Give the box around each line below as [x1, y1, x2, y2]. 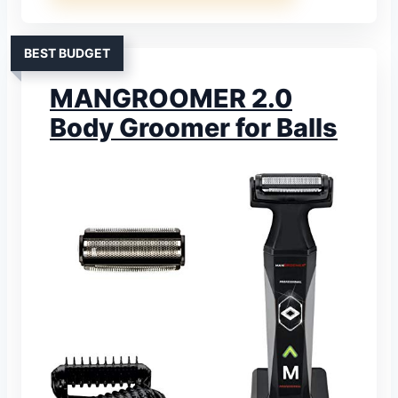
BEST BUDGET [24, 44, 110, 60]
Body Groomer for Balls [50, 111, 338, 143]
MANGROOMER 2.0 [50, 82, 292, 114]
